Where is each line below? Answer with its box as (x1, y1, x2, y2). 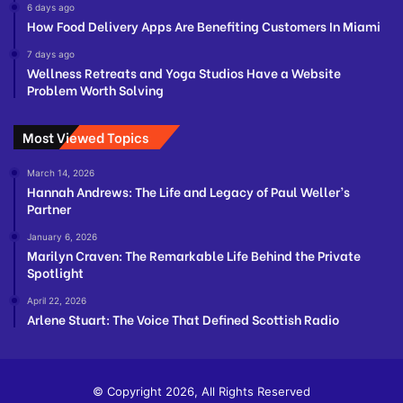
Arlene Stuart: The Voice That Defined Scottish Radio (27, 309, 339, 329)
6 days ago (27, 2, 75, 13)
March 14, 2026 (27, 167, 94, 179)
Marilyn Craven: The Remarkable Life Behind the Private (27, 246, 361, 265)
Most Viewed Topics (22, 127, 148, 148)
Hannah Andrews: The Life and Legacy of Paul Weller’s (27, 182, 350, 201)
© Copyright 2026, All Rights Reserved (93, 384, 310, 399)
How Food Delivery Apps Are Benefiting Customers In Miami (27, 16, 383, 36)
